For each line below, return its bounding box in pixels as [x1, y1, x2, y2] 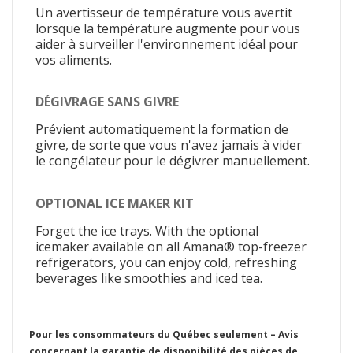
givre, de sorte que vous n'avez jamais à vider [35, 136, 302, 154]
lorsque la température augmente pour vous [35, 19, 300, 37]
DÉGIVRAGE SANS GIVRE [35, 93, 179, 111]
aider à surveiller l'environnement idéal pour [35, 35, 298, 53]
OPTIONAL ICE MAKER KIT [35, 194, 194, 212]
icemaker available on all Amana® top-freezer [35, 237, 307, 255]
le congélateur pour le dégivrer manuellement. [35, 152, 310, 170]
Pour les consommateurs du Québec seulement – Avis [29, 328, 299, 342]
